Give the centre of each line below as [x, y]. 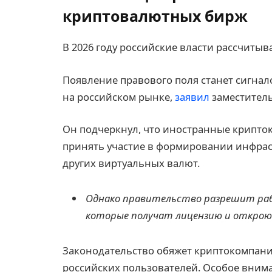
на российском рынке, [119, 97]
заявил [192, 97]
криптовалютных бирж [155, 16]
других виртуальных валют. [131, 163]
